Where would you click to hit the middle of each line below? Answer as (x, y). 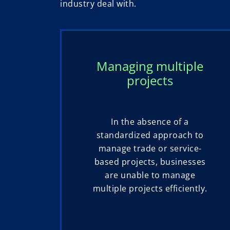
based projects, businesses (150, 162)
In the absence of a (150, 122)
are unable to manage (150, 175)
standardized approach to (150, 135)
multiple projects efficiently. (150, 189)
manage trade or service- (150, 149)
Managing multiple (150, 66)
